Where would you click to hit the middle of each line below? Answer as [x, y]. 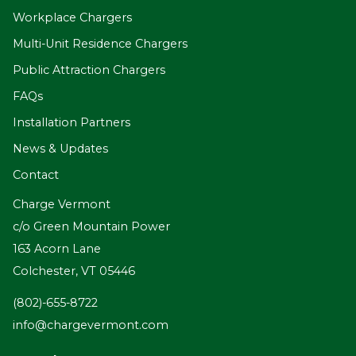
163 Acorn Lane [57, 249]
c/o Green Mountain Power [91, 227]
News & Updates [60, 149]
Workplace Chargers [72, 18]
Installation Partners [72, 123]
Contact [36, 175]
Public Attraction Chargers [89, 70]
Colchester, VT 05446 [74, 271]
